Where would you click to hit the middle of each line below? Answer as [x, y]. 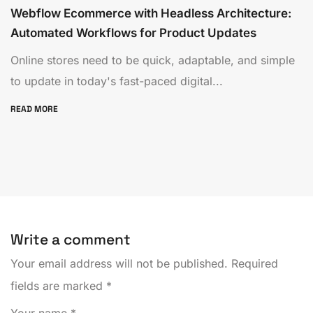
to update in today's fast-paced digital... [117, 81]
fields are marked [58, 285]
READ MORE [35, 109]
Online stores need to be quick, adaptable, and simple [153, 60]
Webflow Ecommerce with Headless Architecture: [151, 13]
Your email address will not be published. [119, 263]
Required [253, 263]
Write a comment [72, 239]
